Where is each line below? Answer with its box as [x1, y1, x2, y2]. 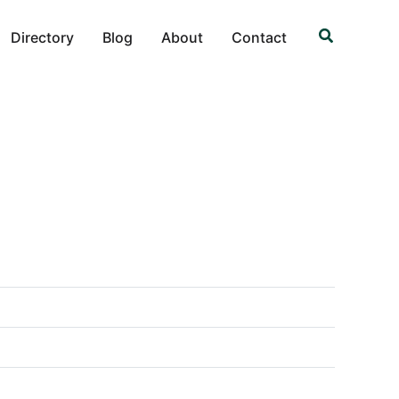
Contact [231, 28, 287, 46]
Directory [10, 28, 74, 46]
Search [317, 23, 370, 43]
